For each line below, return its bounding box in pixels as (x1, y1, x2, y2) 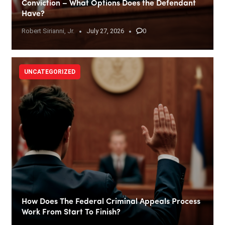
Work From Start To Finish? (22, 208, 121, 217)
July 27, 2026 (86, 27, 124, 35)
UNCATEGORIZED (24, 68, 75, 76)
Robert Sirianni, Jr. (22, 27, 74, 35)
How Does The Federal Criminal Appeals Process (22, 198, 200, 206)
